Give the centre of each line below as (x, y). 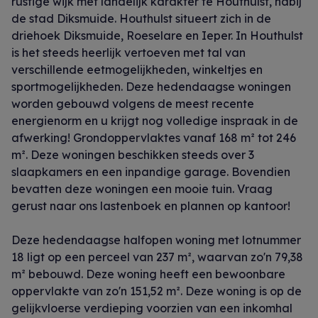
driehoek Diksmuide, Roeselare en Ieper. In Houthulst (157, 36)
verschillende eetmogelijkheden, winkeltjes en (137, 70)
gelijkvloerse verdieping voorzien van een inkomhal (152, 308)
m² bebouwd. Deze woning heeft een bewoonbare (148, 274)
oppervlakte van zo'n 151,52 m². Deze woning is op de (157, 291)
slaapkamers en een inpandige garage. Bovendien (151, 172)
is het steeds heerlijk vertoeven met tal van (128, 53)
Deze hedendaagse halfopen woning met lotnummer (156, 240)
